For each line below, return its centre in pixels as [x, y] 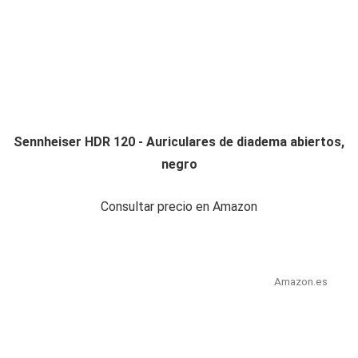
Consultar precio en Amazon [179, 207]
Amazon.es [300, 282]
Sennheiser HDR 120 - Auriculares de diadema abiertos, [179, 142]
